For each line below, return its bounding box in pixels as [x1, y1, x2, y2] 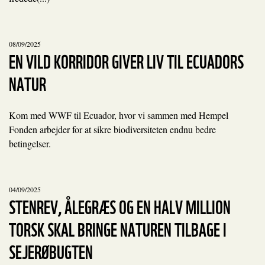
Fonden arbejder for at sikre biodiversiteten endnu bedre [9, 123, 216, 135]
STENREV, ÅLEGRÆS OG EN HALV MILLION [9, 192, 231, 219]
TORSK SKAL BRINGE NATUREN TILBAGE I [9, 214, 227, 242]
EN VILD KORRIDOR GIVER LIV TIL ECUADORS [9, 46, 244, 74]
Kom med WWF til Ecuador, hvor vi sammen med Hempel [9, 109, 228, 121]
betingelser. [9, 137, 51, 150]
